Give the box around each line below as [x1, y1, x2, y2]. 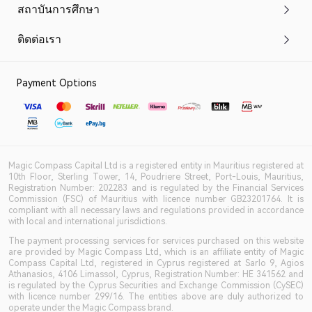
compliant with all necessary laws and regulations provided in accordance [8, 205, 304, 215]
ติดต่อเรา [17, 33, 61, 46]
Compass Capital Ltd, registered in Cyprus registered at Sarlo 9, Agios [8, 258, 304, 268]
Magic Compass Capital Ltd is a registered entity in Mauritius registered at [8, 161, 304, 171]
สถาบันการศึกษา [17, 3, 100, 16]
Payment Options [17, 77, 97, 88]
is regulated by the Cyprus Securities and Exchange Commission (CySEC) [8, 281, 304, 290]
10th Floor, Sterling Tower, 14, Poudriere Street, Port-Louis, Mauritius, [8, 172, 304, 182]
